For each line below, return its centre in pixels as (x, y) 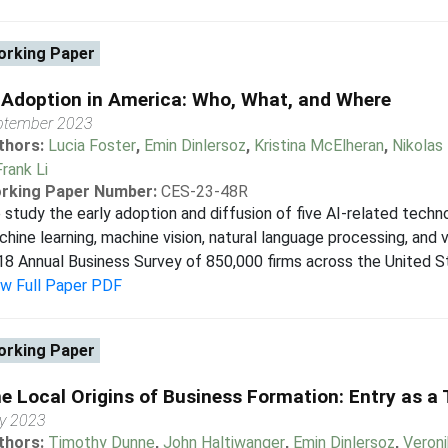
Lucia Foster (91, 145)
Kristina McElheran (318, 145)
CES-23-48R (204, 191)
